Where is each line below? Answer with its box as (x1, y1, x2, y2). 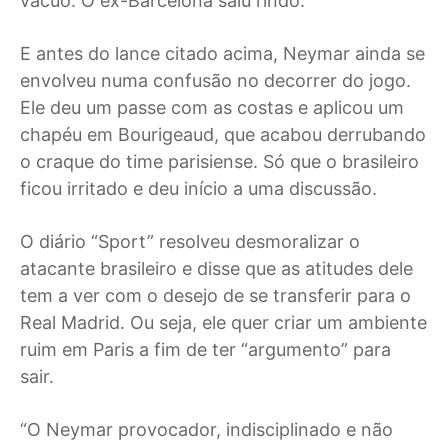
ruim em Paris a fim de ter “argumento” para (20, 339, 391, 361)
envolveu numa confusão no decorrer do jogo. (20, 70, 411, 92)
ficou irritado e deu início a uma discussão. (20, 178, 377, 200)
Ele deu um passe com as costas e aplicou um (20, 97, 404, 119)
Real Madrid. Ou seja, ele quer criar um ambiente (20, 312, 427, 334)
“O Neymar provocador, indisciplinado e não (20, 419, 393, 441)
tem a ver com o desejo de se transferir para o (20, 285, 411, 307)
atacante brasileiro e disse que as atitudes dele (20, 258, 413, 280)
